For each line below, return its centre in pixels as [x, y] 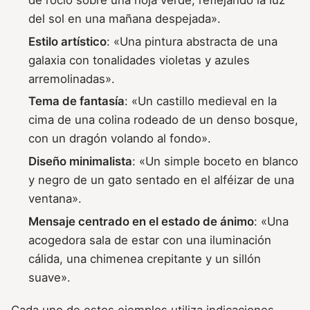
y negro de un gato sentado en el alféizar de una [162, 180]
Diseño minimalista [81, 162]
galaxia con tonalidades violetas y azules [139, 60]
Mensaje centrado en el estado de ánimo [142, 222]
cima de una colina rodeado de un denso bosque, [164, 120]
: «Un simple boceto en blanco [216, 162]
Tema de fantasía [77, 101]
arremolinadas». [72, 79]
